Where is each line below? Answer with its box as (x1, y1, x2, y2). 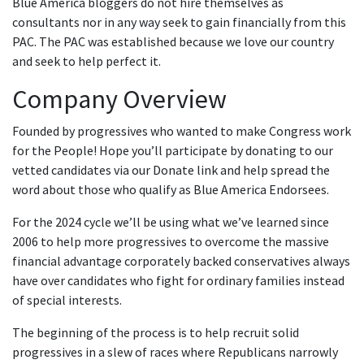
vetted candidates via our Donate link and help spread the (12, 162, 330, 178)
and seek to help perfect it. (12, 53, 161, 69)
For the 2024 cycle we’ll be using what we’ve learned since (12, 214, 329, 230)
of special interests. (12, 292, 122, 308)
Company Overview (12, 83, 227, 115)
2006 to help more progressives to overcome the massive (12, 233, 329, 249)
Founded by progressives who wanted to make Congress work (12, 123, 351, 139)
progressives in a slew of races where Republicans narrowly (12, 344, 338, 360)
